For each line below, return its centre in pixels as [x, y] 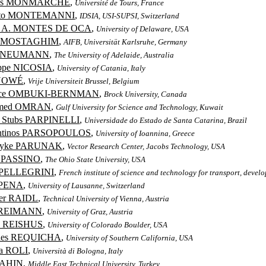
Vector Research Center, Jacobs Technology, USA [146, 146]
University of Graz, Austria [90, 212]
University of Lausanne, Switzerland [87, 186]
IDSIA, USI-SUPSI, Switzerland [130, 16]
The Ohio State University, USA [96, 159]
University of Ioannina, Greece [145, 133]
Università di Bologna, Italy [78, 251]
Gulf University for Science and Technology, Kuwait [140, 107]
